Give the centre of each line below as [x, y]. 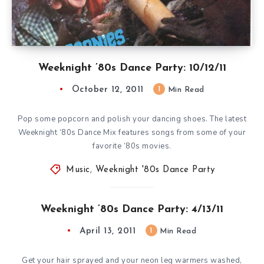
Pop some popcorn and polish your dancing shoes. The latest [132, 119]
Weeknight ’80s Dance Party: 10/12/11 [132, 68]
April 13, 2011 [108, 231]
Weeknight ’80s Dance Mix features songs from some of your [132, 132]
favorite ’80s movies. [132, 146]
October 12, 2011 [108, 90]
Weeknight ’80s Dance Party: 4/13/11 [132, 209]
